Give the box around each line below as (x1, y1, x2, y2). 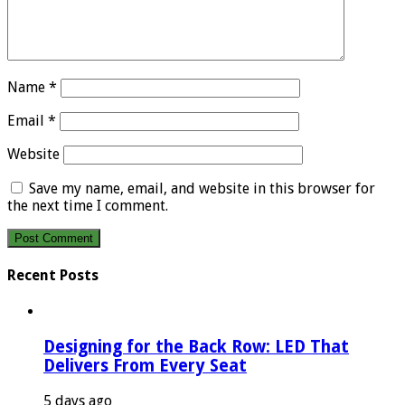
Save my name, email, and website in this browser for (29, 179, 375, 197)
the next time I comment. (7, 196, 168, 214)
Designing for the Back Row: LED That (43, 336, 349, 356)
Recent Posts (7, 266, 99, 284)
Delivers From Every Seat (43, 355, 247, 375)
